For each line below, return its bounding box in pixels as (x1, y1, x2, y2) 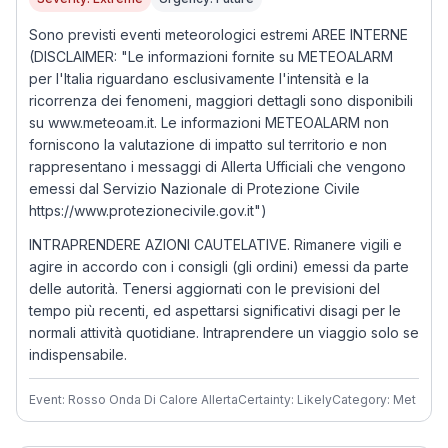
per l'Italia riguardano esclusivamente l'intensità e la (29, 70, 369, 87)
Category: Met (332, 392, 416, 407)
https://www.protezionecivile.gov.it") (29, 202, 267, 219)
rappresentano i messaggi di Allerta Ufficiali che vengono (29, 158, 406, 175)
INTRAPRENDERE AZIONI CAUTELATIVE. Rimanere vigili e (29, 236, 402, 253)
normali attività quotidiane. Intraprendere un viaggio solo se (29, 324, 419, 341)
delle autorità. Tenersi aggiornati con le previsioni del (29, 280, 380, 297)
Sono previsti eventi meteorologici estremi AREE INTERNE (29, 26, 408, 43)
